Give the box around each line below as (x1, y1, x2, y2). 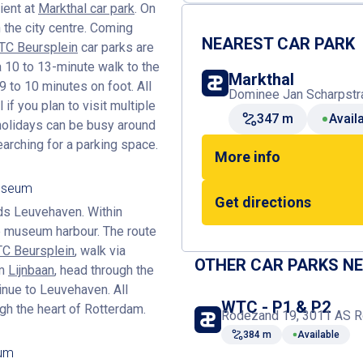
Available (297, 329, 340, 340)
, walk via (75, 243, 126, 258)
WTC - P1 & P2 (221, 297, 331, 317)
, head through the (54, 263, 154, 278)
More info (215, 148, 280, 165)
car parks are (78, 40, 154, 55)
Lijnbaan (8, 263, 54, 278)
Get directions (215, 194, 311, 211)
